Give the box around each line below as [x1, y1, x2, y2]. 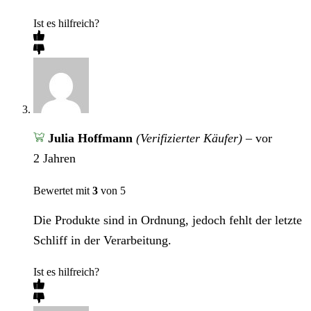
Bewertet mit [33, 185, 92, 197]
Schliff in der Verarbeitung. [33, 233, 171, 247]
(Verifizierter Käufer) [135, 131, 242, 146]
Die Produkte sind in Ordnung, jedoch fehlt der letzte [33, 212, 302, 227]
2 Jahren [33, 151, 76, 166]
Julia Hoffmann [47, 131, 136, 146]
